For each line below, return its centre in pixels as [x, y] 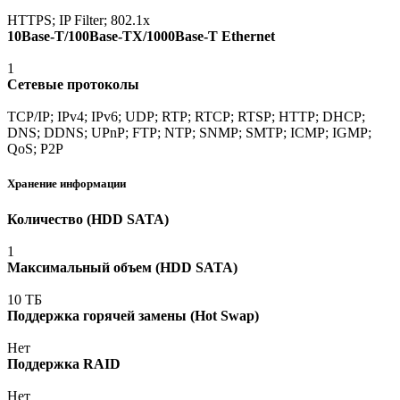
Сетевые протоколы [73, 85]
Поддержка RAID [64, 363]
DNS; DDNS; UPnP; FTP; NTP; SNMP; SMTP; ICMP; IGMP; [189, 133]
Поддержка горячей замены [97, 315]
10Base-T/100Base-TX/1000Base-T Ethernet [141, 37]
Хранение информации [67, 184]
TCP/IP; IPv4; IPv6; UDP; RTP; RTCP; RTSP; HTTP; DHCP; [186, 117]
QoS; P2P [35, 149]
